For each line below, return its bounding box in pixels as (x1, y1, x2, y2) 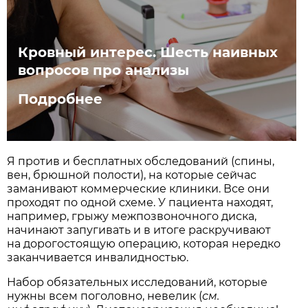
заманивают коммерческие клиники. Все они (7, 181, 270, 195)
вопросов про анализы (18, 61, 190, 78)
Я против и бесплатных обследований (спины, (7, 154, 275, 168)
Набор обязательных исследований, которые (7, 275, 268, 289)
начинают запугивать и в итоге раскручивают (7, 223, 272, 236)
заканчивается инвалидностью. (7, 250, 189, 264)
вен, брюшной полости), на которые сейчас (7, 168, 257, 181)
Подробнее (18, 90, 103, 107)
